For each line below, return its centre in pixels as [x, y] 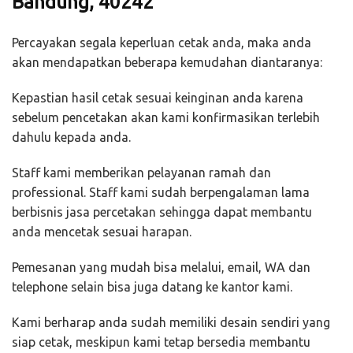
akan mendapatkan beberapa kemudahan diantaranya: [167, 63]
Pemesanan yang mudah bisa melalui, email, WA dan [161, 268]
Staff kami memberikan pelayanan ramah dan [141, 173]
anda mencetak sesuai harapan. [102, 232]
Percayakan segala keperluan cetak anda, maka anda [162, 43]
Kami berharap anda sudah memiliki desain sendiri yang [171, 323]
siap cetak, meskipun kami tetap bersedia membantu [161, 342]
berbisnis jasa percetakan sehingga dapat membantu [162, 212]
